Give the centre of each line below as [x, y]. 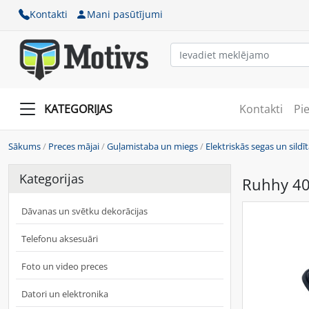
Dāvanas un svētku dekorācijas [84, 211]
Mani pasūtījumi [125, 14]
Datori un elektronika [65, 293]
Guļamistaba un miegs [152, 146]
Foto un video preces [64, 266]
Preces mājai [74, 146]
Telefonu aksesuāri [60, 238]
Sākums [24, 146]
